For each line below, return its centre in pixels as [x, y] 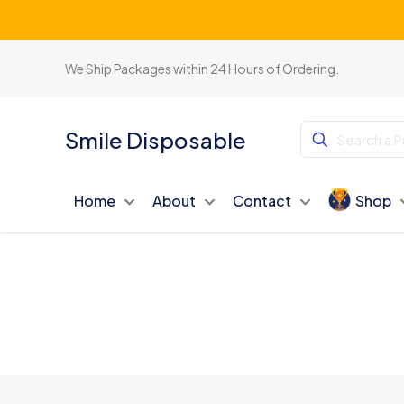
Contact [262, 200]
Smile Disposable [156, 139]
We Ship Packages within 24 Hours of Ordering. [202, 69]
